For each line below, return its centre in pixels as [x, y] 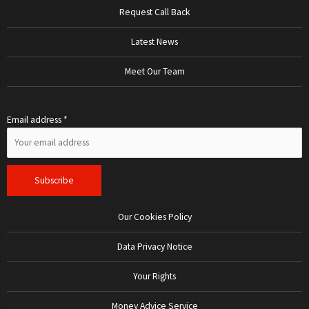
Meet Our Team [154, 71]
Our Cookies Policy [154, 217]
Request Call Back [154, 12]
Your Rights [154, 277]
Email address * [37, 119]
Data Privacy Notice [154, 247]
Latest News [154, 41]
